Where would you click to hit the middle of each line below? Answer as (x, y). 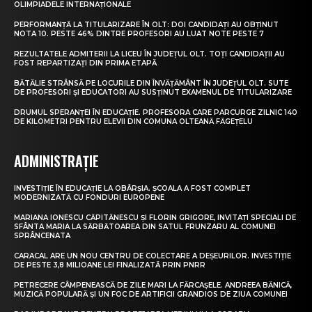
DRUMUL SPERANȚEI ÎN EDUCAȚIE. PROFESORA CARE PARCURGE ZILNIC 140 (156, 113)
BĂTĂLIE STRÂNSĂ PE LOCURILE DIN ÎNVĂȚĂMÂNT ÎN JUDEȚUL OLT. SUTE (151, 84)
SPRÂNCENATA (42, 236)
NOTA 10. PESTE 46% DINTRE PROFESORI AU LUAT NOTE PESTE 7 (139, 34)
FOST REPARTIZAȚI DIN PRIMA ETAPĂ (85, 63)
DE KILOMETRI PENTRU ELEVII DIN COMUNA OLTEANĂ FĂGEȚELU (133, 122)
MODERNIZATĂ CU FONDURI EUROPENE (89, 198)
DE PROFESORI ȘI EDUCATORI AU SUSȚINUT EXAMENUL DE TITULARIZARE (153, 93)
